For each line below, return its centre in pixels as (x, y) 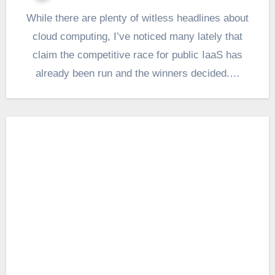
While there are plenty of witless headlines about (31, 18)
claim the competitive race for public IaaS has (137, 55)
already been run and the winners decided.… (137, 73)
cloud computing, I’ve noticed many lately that (137, 36)
